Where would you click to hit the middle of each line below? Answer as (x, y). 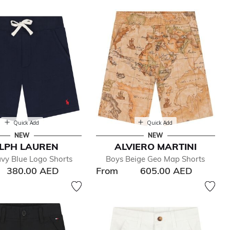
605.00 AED (167, 170)
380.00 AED (33, 170)
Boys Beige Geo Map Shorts (156, 159)
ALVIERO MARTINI (155, 146)
